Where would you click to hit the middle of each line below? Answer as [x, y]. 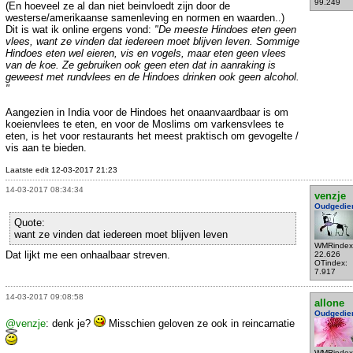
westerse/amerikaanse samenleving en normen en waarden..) [145, 17]
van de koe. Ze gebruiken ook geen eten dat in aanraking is [141, 65]
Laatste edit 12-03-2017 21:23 [61, 169]
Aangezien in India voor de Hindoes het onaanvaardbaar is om [147, 112]
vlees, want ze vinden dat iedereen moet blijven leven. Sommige [152, 41]
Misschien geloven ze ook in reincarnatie [200, 323]
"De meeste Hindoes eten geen [225, 29]
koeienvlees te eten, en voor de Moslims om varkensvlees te [145, 124]
